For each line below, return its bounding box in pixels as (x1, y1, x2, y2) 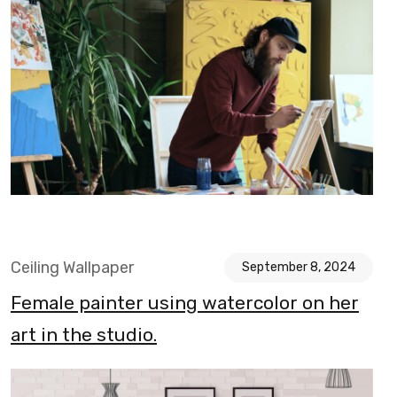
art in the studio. (11, 323, 157, 346)
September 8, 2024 (242, 260, 355, 276)
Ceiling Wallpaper (11, 258, 134, 278)
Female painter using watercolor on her (11, 292, 359, 315)
